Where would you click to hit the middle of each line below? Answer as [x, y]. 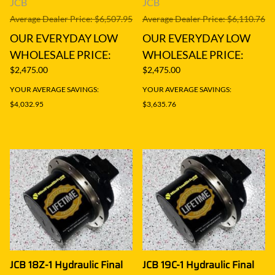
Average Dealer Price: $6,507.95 [71, 18]
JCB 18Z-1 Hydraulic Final [66, 265]
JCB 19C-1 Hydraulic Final [198, 265]
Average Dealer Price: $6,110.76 [204, 18]
